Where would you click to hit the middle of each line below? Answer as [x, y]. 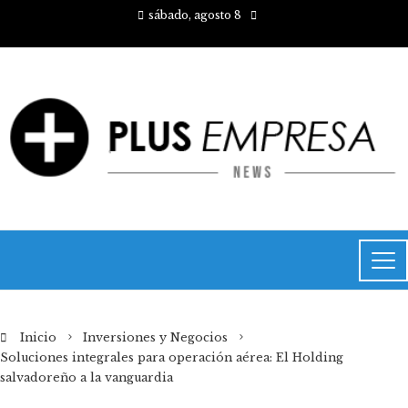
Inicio [36, 337]
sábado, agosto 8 [195, 15]
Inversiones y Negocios [155, 337]
